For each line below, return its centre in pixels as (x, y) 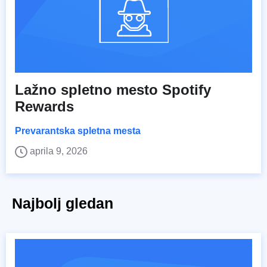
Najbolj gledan (63, 203)
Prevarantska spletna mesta (78, 131)
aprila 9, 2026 (59, 151)
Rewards (44, 106)
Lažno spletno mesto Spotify (113, 89)
